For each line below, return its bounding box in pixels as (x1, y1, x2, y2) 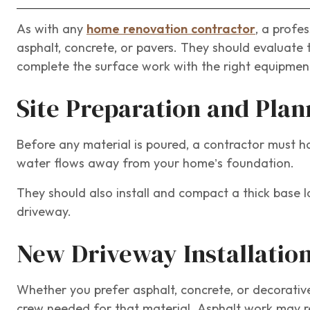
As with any (17, 22, 86, 36)
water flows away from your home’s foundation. (17, 156, 298, 170)
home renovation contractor (86, 22, 255, 36)
